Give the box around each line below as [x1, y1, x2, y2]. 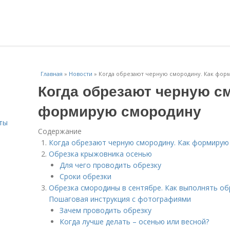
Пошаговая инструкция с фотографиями [49, 194, 191, 204]
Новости [69, 70, 92, 78]
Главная [41, 70, 63, 78]
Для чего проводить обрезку [60, 160, 161, 170]
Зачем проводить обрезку [60, 205, 151, 215]
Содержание [38, 126, 82, 136]
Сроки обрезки [60, 171, 111, 181]
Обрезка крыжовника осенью [49, 149, 152, 159]
